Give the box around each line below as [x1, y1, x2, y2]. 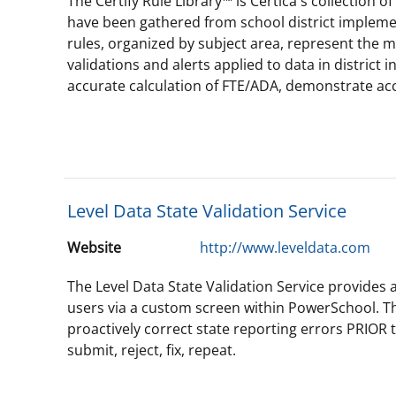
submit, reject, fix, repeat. [67, 340, 236, 360]
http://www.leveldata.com [200, 238, 370, 257]
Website [67, 238, 121, 257]
